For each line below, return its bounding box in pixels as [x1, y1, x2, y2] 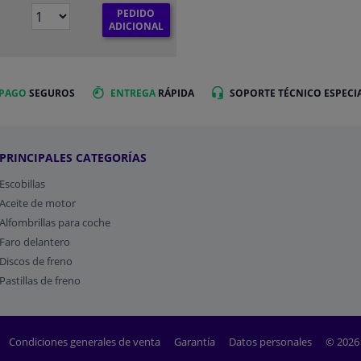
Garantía [174, 334, 218, 349]
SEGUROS [27, 86, 75, 101]
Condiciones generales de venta [9, 334, 163, 349]
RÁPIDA [156, 86, 194, 101]
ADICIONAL [108, 19, 164, 34]
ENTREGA [110, 86, 156, 101]
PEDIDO [117, 6, 156, 21]
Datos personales [229, 334, 314, 349]
